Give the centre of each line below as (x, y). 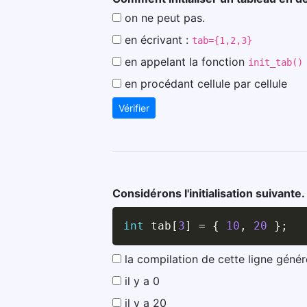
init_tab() (275, 62)
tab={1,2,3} (222, 40)
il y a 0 (142, 281)
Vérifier (134, 108)
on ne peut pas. (165, 17)
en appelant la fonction (186, 61)
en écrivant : (158, 39)
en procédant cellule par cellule (206, 83)
